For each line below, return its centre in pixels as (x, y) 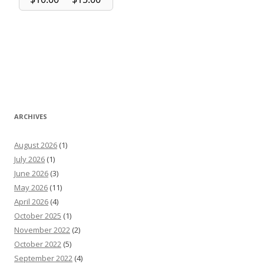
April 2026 (31, 202)
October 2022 (38, 244)
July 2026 (29, 159)
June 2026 (31, 173)
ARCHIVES (31, 116)
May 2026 (31, 187)
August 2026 (36, 145)
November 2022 (42, 230)
